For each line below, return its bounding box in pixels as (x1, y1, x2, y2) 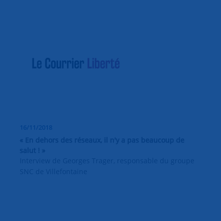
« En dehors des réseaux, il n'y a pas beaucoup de (20, 135, 184, 145)
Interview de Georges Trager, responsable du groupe (20, 155, 194, 165)
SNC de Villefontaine (20, 166, 87, 176)
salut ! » (20, 145, 45, 155)
